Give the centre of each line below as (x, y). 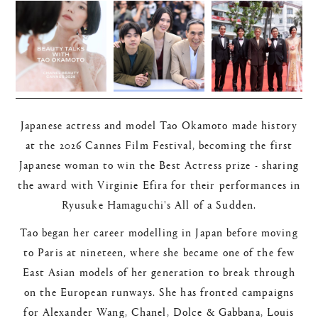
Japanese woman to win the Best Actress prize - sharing (159, 164)
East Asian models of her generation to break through (159, 271)
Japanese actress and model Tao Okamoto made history (159, 124)
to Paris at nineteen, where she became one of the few (159, 251)
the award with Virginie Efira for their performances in (159, 184)
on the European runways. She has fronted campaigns (159, 291)
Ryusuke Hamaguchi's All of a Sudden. (159, 204)
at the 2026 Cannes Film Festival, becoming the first (159, 144)
